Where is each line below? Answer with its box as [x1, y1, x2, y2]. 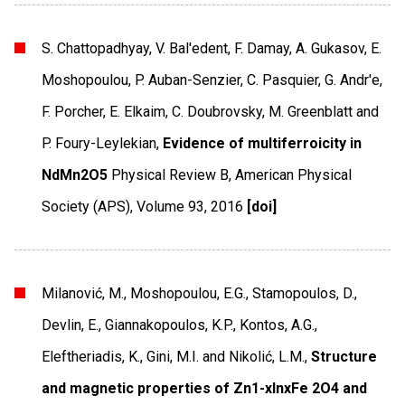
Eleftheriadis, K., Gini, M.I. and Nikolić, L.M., [42, 347, 308, 365]
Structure [311, 347, 378, 365]
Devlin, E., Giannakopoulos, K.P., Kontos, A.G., [42, 316, 318, 334]
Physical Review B [111, 165, 230, 184]
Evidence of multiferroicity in [163, 134, 363, 152]
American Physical [235, 165, 353, 184]
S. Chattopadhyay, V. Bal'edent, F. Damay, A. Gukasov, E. [42, 39, 382, 57]
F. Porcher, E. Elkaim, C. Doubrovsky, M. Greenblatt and [42, 102, 380, 120]
